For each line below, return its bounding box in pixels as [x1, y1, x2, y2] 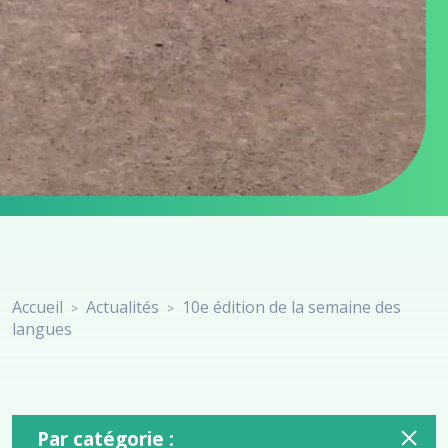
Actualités [86, 295, 159, 318]
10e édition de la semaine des [182, 295, 401, 318]
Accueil [12, 295, 63, 318]
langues [12, 317, 72, 340]
